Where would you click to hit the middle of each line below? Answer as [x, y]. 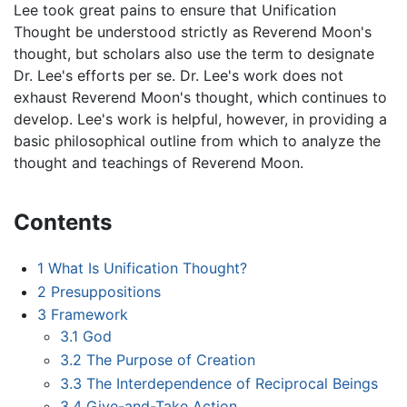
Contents [63, 223]
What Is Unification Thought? [147, 268]
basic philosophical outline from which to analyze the [197, 141]
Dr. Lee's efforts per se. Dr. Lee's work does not [179, 76]
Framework [89, 315]
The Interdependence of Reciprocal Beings [233, 383]
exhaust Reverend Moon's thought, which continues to [200, 98]
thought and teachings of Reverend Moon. [159, 163]
